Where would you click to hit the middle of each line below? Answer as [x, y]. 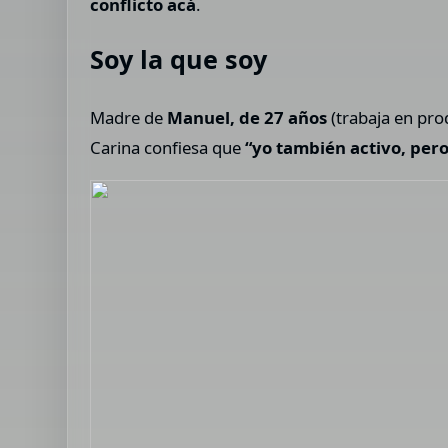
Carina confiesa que [168, 147]
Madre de [129, 117]
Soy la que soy [179, 58]
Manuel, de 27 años [247, 117]
